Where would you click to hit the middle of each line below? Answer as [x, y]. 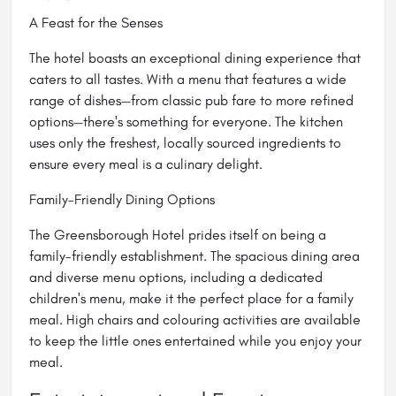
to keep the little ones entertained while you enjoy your [195, 340]
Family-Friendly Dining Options [122, 199]
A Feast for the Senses [96, 22]
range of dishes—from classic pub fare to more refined [191, 100]
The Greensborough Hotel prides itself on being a [178, 234]
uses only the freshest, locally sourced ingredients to [185, 142]
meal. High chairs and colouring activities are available [195, 319]
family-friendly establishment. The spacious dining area [194, 255]
